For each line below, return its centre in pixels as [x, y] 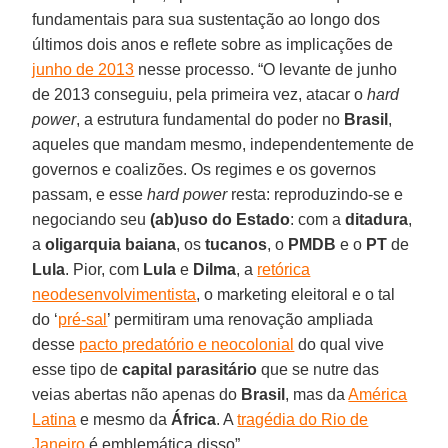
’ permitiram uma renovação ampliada [240, 319]
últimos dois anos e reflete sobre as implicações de [213, 44]
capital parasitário [188, 369]
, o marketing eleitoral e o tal [296, 294]
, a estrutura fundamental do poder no [210, 119]
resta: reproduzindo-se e [315, 194]
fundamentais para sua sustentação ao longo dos [206, 19]
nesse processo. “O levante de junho [266, 69]
